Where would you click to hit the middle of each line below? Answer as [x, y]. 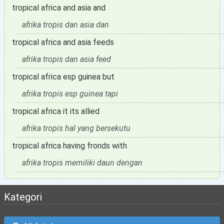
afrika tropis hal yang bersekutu [76, 128]
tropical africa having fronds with [69, 146]
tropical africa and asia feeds [63, 42]
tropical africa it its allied [56, 111]
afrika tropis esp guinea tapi [70, 94]
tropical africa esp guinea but [63, 77]
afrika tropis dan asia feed [66, 59]
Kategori [23, 197]
